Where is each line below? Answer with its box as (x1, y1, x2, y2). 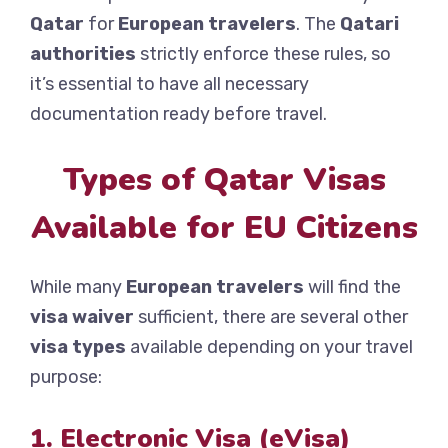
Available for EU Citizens (30, 206, 418, 250)
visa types (30, 336, 126, 359)
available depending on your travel (126, 336, 413, 359)
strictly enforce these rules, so (136, 43, 391, 66)
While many (30, 276, 126, 299)
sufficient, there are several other (134, 306, 408, 329)
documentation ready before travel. (30, 103, 327, 126)
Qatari (340, 13, 399, 36)
